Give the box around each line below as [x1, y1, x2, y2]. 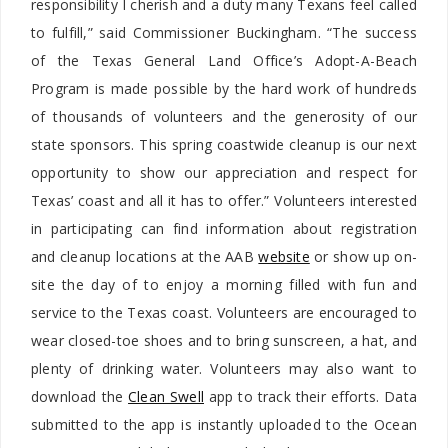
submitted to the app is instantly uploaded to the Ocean [31, 414, 417, 434]
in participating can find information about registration [31, 218, 417, 238]
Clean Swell [128, 386, 204, 406]
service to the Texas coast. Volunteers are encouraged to [31, 302, 417, 322]
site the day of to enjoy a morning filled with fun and [31, 274, 417, 294]
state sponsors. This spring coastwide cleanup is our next [31, 134, 417, 154]
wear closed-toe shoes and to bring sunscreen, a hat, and [31, 330, 417, 350]
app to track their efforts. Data [204, 386, 417, 406]
